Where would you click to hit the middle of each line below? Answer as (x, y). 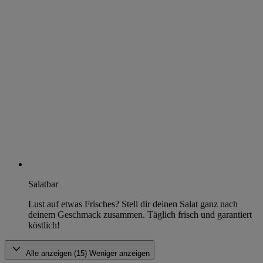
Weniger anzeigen (119, 254)
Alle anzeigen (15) (58, 254)
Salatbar (43, 184)
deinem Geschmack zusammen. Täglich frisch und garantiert (140, 215)
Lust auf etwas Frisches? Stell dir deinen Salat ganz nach (133, 204)
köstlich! (44, 225)
